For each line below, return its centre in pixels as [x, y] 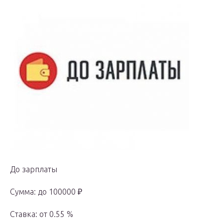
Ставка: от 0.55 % [42, 214]
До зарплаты [34, 169]
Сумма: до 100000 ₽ [46, 192]
